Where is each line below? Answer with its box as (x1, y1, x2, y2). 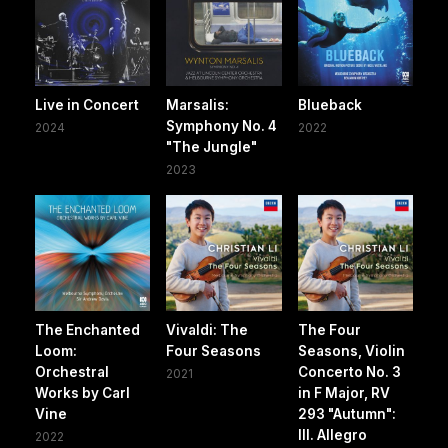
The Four (297, 321, 361, 338)
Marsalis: (166, 97, 230, 114)
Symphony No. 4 (166, 118, 278, 135)
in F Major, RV (297, 384, 390, 401)
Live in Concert (35, 97, 139, 114)
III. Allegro (297, 426, 367, 443)
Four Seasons (166, 342, 262, 359)
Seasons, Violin (297, 342, 405, 359)
